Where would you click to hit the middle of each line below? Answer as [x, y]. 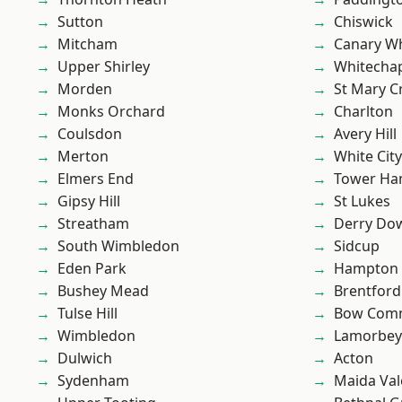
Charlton [363, 111]
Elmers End [96, 179]
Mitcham [87, 44]
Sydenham [93, 380]
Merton [83, 156]
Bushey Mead [103, 291]
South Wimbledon [118, 246]
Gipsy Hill [89, 201]
